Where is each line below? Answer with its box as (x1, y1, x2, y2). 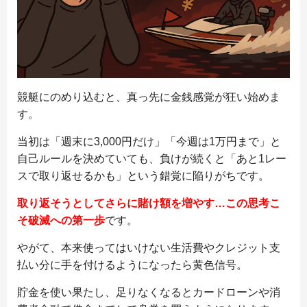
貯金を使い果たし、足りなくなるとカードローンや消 (17, 286, 280, 299)
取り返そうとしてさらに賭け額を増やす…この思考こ (17, 197, 280, 210)
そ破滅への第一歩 (17, 214, 105, 227)
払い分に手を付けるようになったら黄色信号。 (17, 259, 247, 271)
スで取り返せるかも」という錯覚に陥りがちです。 (17, 170, 269, 182)
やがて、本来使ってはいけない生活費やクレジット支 (17, 242, 280, 254)
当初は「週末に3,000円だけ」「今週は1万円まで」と (17, 136, 281, 148)
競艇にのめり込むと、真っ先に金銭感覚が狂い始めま (17, 91, 280, 103)
